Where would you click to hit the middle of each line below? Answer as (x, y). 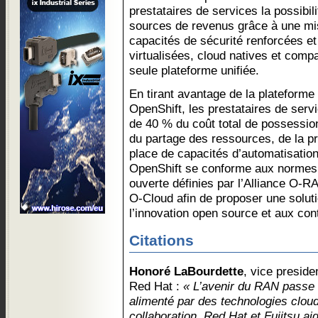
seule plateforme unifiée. (194, 70)
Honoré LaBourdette (186, 271)
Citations (161, 241)
